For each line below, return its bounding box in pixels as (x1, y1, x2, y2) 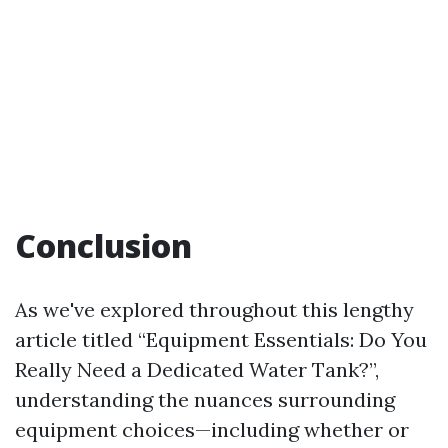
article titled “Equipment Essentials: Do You (15, 327, 427, 352)
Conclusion (15, 224, 192, 267)
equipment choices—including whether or (15, 417, 409, 442)
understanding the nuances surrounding (15, 387, 395, 412)
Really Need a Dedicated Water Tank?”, (15, 357, 379, 382)
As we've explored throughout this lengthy (15, 297, 414, 322)
